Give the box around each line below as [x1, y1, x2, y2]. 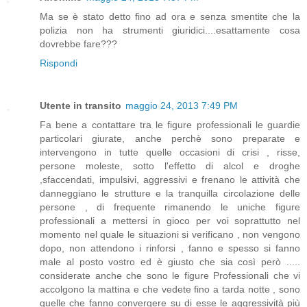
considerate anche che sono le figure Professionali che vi [40, 270, 300, 282]
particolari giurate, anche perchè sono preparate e [40, 133, 300, 145]
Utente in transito [40, 100, 121, 112]
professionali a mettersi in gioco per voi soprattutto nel [40, 215, 300, 227]
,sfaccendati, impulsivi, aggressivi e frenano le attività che [40, 174, 300, 186]
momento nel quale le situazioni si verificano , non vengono [40, 229, 300, 241]
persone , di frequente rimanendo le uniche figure [40, 201, 300, 213]
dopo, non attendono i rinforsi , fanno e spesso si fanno [40, 243, 300, 254]
